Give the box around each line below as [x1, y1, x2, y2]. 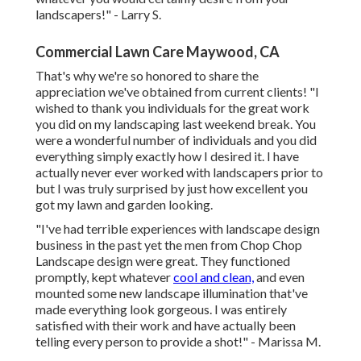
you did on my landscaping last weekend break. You [35, 116, 316, 132]
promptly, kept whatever [35, 269, 173, 285]
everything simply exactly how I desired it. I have [35, 148, 299, 164]
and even [254, 269, 305, 285]
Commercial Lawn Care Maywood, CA [35, 43, 280, 61]
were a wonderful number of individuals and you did [35, 132, 317, 148]
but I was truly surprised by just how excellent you [35, 180, 308, 197]
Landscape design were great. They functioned [35, 253, 290, 269]
